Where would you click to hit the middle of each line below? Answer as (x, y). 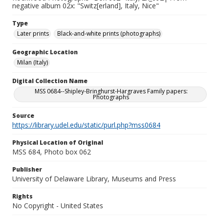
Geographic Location (45, 52)
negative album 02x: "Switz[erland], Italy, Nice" (86, 6)
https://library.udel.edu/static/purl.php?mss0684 (86, 125)
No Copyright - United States (58, 206)
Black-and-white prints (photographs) (109, 33)
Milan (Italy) (33, 62)
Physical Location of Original (58, 142)
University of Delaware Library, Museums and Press (94, 179)
